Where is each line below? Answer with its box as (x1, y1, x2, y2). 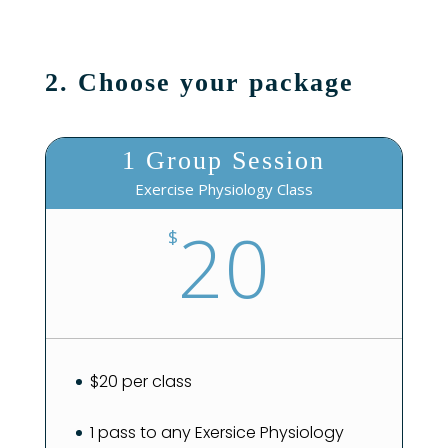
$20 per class (89, 370, 192, 394)
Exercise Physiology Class (134, 179, 313, 200)
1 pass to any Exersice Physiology (89, 420, 344, 444)
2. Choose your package (44, 68, 354, 98)
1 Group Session (122, 146, 326, 176)
